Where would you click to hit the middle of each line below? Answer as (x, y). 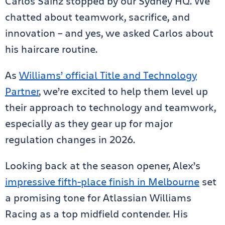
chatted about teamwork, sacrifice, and (97, 17)
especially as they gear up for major (89, 123)
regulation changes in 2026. (70, 139)
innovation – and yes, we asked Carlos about (109, 33)
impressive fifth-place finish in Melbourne (102, 181)
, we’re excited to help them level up (123, 91)
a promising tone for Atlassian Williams (98, 197)
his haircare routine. (51, 49)
